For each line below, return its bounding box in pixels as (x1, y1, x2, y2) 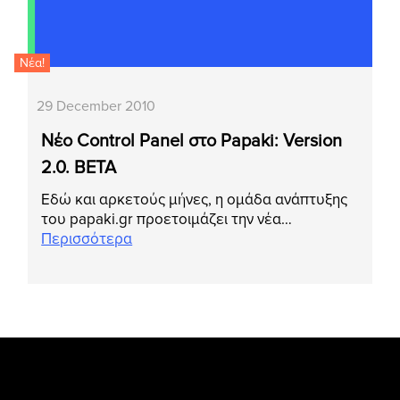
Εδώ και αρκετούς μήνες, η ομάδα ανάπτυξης (41, 190, 348, 210)
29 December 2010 (37, 97, 156, 116)
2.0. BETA (41, 157, 117, 179)
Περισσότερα (41, 229, 133, 249)
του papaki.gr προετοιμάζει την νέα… (41, 210, 293, 229)
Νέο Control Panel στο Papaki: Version (41, 130, 343, 153)
